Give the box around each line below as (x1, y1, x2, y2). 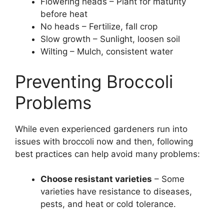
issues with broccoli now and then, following (15, 136, 193, 146)
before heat (40, 9, 87, 19)
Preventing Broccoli (15, 70, 173, 92)
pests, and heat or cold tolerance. (40, 199, 176, 209)
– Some (152, 174, 184, 184)
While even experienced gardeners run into (15, 123, 187, 134)
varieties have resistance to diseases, (40, 186, 192, 197)
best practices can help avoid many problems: (15, 148, 200, 159)
